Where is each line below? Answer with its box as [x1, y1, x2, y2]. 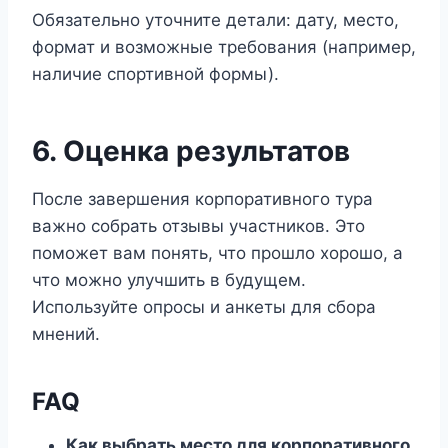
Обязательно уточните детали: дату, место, [32, 10, 399, 30]
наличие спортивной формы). [32, 64, 279, 84]
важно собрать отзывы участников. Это [32, 216, 365, 236]
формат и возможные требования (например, [32, 37, 416, 57]
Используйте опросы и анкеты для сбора [32, 297, 376, 317]
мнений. [32, 324, 100, 344]
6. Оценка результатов [32, 134, 350, 168]
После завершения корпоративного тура [32, 189, 373, 209]
